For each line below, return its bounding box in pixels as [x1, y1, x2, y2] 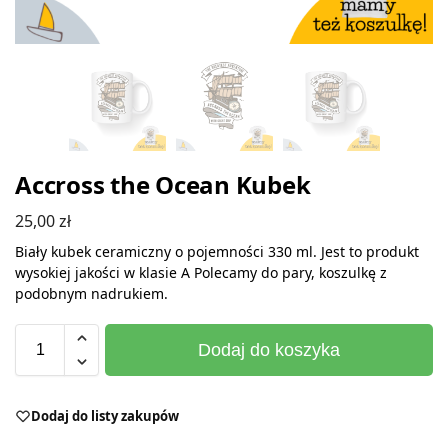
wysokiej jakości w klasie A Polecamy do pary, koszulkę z [15, 262, 387, 282]
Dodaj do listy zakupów [31, 406, 179, 425]
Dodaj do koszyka [198, 339, 340, 360]
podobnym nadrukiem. [15, 283, 168, 303]
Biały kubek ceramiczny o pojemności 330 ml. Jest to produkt [15, 241, 419, 261]
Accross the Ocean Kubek [15, 168, 311, 201]
